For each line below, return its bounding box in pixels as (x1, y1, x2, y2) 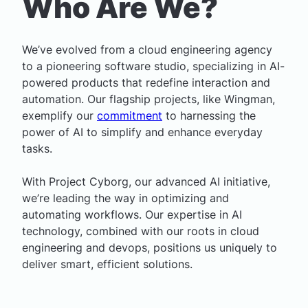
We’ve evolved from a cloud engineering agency (22, 43, 272, 56)
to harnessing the (162, 109, 256, 122)
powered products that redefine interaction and (22, 76, 270, 89)
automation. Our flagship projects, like (22, 92, 224, 106)
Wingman (224, 92, 272, 106)
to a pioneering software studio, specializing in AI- (22, 59, 285, 73)
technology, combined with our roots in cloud (22, 224, 259, 238)
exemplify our (22, 109, 97, 122)
